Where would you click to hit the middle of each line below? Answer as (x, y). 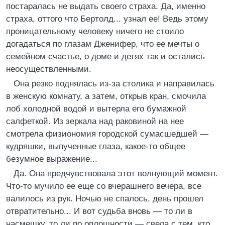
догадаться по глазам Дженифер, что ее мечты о (103, 44)
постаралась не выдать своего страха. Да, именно (106, 6)
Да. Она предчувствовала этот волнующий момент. (116, 174)
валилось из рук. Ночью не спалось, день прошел (105, 199)
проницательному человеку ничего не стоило (95, 31)
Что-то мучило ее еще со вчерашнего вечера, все (104, 186)
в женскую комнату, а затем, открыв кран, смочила (106, 96)
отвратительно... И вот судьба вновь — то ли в (99, 211)
